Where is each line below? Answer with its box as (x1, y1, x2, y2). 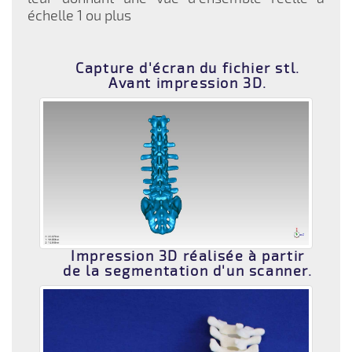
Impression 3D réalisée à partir (71, 247, 305, 265)
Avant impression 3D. (108, 74, 267, 92)
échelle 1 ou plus (27, 6, 131, 24)
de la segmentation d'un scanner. (63, 262, 313, 280)
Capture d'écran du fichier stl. (75, 59, 300, 77)
